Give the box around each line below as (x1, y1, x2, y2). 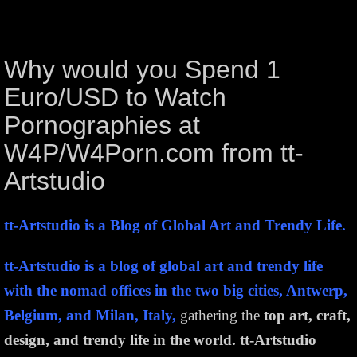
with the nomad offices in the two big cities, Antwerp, (4, 282, 347, 300)
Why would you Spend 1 (4, 55, 280, 84)
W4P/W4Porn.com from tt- (4, 139, 304, 168)
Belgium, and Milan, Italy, (4, 307, 176, 324)
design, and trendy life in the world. (4, 331, 236, 349)
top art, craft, (264, 307, 351, 324)
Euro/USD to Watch (4, 83, 226, 112)
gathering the (176, 307, 264, 324)
